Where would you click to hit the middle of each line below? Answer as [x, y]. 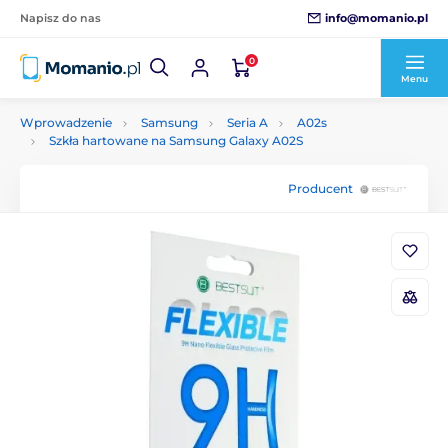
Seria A [247, 122]
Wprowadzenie [66, 122]
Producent [320, 188]
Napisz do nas [60, 18]
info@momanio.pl [376, 17]
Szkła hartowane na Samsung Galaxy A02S [176, 140]
